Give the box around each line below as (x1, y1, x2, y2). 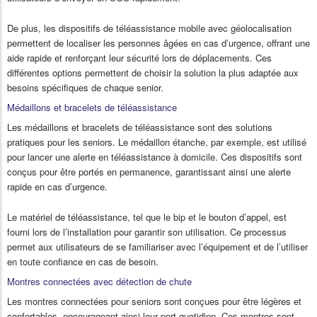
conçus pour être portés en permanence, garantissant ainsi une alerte (7, 165, 291, 179)
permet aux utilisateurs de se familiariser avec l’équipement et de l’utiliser (7, 240, 308, 254)
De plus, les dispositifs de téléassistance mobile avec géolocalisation (7, 21, 292, 35)
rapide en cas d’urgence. (7, 180, 108, 194)
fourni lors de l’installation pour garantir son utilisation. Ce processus (7, 225, 287, 239)
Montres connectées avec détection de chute (7, 275, 192, 289)
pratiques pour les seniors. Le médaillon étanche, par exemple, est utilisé (7, 135, 306, 149)
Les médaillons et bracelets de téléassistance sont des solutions (7, 120, 272, 134)
